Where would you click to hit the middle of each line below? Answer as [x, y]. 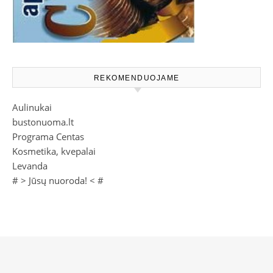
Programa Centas [48, 137]
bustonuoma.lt [43, 122]
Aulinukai [32, 108]
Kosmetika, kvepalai [54, 151]
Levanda [30, 166]
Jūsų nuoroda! [58, 181]
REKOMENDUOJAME [136, 78]
